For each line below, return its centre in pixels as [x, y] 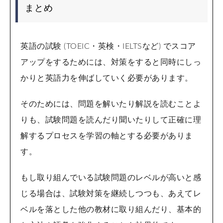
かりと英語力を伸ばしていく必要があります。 [107, 78]
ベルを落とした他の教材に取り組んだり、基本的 [111, 210]
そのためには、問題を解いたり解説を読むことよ [111, 104]
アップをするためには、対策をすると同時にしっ [111, 62]
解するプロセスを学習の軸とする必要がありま [107, 136]
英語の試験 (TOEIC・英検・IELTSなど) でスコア [108, 47]
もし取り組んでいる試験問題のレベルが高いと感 [111, 178]
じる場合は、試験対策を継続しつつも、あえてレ [111, 194]
